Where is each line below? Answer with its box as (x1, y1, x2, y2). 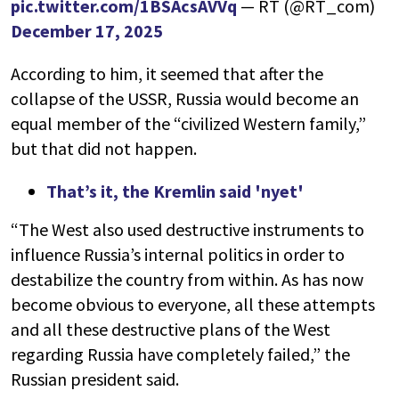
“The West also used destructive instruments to (11, 217, 364, 240)
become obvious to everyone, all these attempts (11, 292, 375, 315)
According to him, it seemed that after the (11, 61, 323, 85)
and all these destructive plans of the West (11, 317, 330, 340)
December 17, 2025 (11, 19, 163, 42)
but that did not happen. (11, 136, 197, 159)
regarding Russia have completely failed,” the (11, 342, 350, 365)
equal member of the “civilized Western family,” (11, 111, 366, 134)
